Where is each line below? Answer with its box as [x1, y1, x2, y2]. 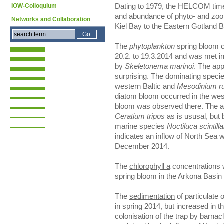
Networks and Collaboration [11, 16, 90, 23]
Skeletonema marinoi [125, 62, 194, 71]
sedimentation [129, 192, 175, 201]
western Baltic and [115, 82, 177, 91]
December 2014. [115, 142, 169, 151]
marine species [115, 122, 167, 131]
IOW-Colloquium [11, 2, 57, 9]
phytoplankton [129, 42, 175, 51]
